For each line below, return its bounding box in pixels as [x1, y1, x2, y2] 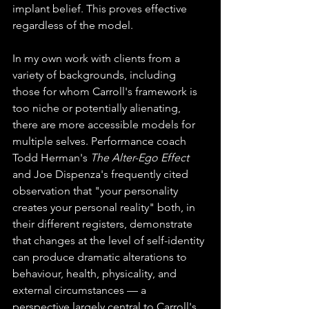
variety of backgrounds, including [12, 68, 179, 82]
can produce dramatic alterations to [12, 250, 190, 264]
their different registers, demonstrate [12, 217, 195, 231]
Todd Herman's [12, 151, 90, 165]
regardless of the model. [12, 19, 133, 32]
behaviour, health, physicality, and [12, 267, 179, 281]
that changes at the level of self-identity [12, 234, 207, 248]
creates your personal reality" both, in [12, 201, 198, 215]
